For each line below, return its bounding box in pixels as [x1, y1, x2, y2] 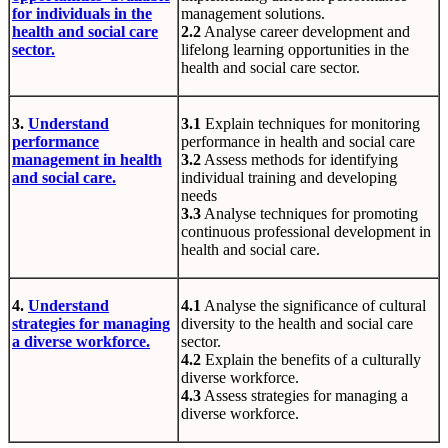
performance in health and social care [181, 133, 415, 151]
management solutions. [181, 5, 325, 23]
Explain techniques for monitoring [201, 115, 420, 133]
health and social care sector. [181, 59, 360, 77]
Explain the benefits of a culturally [201, 351, 421, 369]
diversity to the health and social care [181, 315, 413, 333]
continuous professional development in [181, 223, 431, 241]
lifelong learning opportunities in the [181, 41, 409, 59]
